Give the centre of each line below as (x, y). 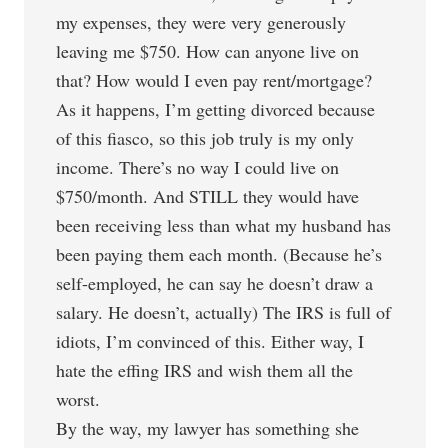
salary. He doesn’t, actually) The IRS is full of (224, 312)
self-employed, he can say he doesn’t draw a (215, 283)
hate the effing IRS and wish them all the (205, 370)
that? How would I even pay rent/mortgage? (214, 80)
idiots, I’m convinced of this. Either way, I (210, 341)
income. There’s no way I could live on (198, 167)
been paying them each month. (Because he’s (219, 254)
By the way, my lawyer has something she (208, 428)
